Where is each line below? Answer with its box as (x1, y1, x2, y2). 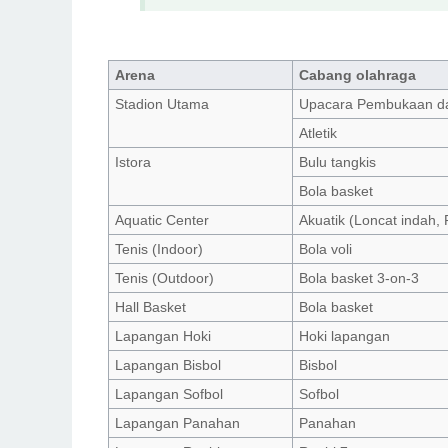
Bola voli (299, 240, 353, 257)
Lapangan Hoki (115, 327, 212, 344)
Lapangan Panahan (115, 414, 241, 431)
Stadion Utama (115, 95, 210, 112)
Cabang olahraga (299, 66, 417, 83)
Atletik (299, 124, 338, 141)
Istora (115, 153, 152, 170)
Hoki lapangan (299, 327, 391, 344)
